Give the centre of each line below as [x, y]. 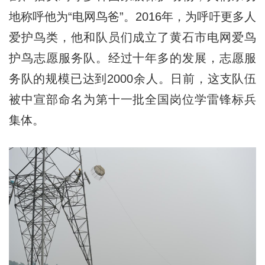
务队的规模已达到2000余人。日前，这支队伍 [132, 78]
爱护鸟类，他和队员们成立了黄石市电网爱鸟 [132, 37]
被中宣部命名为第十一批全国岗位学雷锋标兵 [132, 99]
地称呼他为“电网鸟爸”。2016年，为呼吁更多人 [132, 16]
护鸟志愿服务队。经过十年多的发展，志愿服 [132, 58]
